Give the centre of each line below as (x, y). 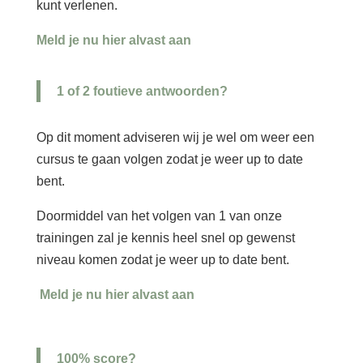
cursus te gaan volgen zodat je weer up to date (169, 159)
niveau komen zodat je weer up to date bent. (162, 259)
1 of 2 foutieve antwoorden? (142, 91)
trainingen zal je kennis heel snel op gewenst (165, 237)
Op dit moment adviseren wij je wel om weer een (175, 137)
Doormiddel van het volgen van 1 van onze (159, 216)
